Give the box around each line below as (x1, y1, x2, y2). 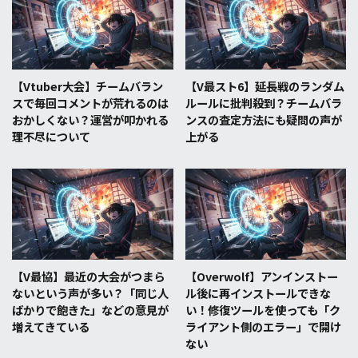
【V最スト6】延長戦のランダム (185, 78, 344, 95)
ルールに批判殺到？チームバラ (185, 94, 342, 112)
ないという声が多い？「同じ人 (12, 284, 169, 301)
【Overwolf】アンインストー (185, 267, 338, 284)
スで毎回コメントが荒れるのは (12, 94, 169, 112)
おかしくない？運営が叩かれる (12, 111, 169, 129)
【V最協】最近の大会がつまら (12, 267, 165, 284)
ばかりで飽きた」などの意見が (12, 300, 169, 318)
